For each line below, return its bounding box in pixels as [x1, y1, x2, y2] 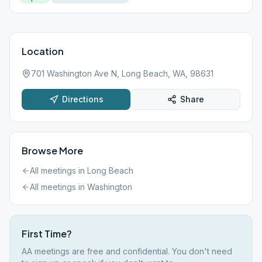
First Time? [22, 227, 72, 240]
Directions [61, 94, 104, 104]
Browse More [22, 144, 83, 157]
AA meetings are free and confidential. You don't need [22, 246, 232, 256]
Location [22, 45, 64, 57]
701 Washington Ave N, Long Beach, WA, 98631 [31, 68, 213, 78]
